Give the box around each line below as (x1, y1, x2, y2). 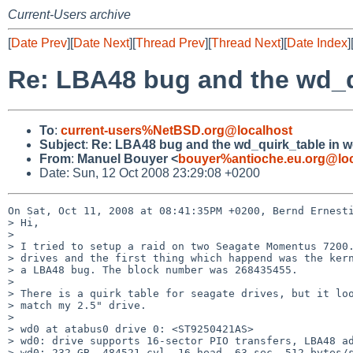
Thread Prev (136, 36, 205, 50)
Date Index (287, 36, 347, 50)
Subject (39, 137, 85, 151)
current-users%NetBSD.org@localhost (61, 123, 292, 137)
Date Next (73, 36, 129, 50)
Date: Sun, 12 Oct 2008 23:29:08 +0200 (39, 165, 260, 180)
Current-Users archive (8, 8, 131, 21)
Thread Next (211, 36, 281, 50)
